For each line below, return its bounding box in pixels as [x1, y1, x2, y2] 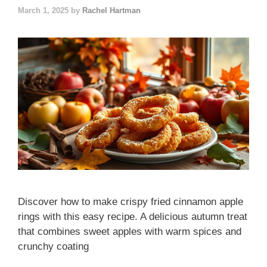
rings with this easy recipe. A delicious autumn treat [18, 210, 247, 222]
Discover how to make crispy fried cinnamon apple [18, 195, 243, 207]
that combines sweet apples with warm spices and [18, 225, 241, 237]
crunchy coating [18, 240, 89, 252]
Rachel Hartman [82, 5, 141, 15]
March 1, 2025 [18, 5, 69, 15]
